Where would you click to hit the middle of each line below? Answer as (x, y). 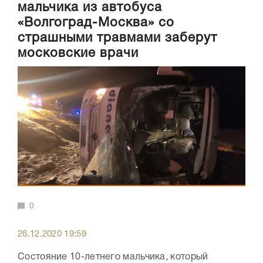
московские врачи (78, 54)
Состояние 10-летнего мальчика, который (113, 257)
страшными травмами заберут (117, 38)
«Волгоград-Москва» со (96, 23)
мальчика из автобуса (90, 8)
